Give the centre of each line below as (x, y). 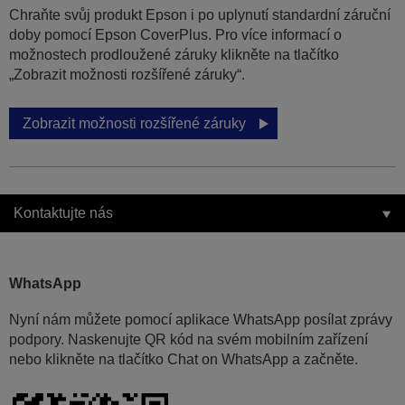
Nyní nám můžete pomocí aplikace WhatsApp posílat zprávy (201, 320)
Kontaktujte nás (63, 213)
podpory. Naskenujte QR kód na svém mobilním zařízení (188, 340)
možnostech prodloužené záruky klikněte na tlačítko (174, 55)
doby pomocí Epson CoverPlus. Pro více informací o (175, 35)
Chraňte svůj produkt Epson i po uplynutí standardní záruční (200, 15)
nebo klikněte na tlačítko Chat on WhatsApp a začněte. (184, 360)
